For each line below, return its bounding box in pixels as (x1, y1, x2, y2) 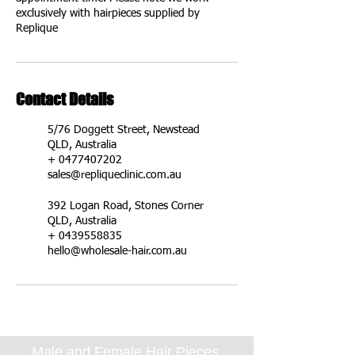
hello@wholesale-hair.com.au (48, 246, 187, 257)
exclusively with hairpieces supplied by (16, 8, 200, 19)
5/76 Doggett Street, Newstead (48, 124, 200, 136)
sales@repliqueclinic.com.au (48, 170, 181, 181)
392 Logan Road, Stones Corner (48, 200, 204, 212)
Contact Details (16, 90, 113, 109)
